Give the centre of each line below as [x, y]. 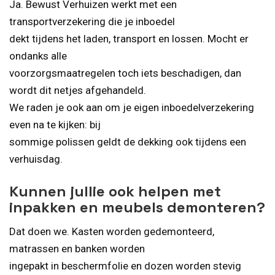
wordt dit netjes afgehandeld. [78, 91]
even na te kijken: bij [55, 125]
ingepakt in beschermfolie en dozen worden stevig [125, 265]
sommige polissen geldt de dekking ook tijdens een [128, 142]
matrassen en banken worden [77, 248]
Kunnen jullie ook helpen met [115, 191]
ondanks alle [38, 56]
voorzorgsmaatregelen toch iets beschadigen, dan [125, 73]
